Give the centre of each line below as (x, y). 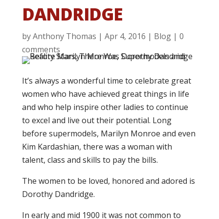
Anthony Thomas (64, 36)
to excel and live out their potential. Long (97, 120)
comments (41, 49)
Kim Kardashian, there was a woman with (97, 147)
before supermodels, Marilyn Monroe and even (109, 133)
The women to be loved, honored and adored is (108, 181)
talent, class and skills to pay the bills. (90, 160)
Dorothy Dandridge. (58, 194)
